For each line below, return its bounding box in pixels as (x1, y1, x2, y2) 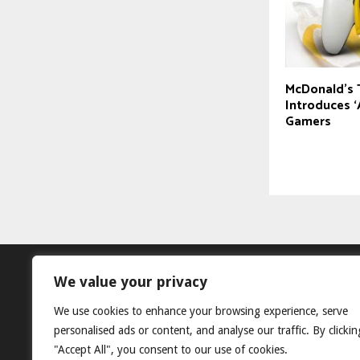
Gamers (285, 111, 331, 133)
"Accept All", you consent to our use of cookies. (54, 343, 288, 356)
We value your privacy (54, 273, 207, 290)
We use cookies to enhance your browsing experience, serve (54, 305, 348, 317)
